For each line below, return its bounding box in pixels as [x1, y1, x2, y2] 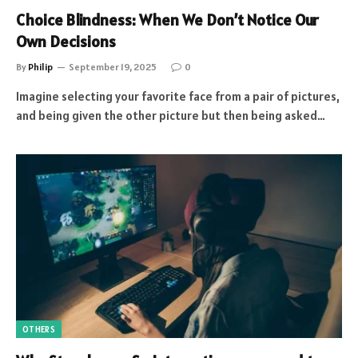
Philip [28, 61, 53, 73]
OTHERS [22, 323, 55, 335]
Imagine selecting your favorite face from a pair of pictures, [16, 89, 340, 104]
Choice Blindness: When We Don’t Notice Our [16, 10, 319, 30]
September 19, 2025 [69, 61, 157, 73]
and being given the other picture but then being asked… [16, 108, 325, 123]
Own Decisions [16, 31, 116, 52]
